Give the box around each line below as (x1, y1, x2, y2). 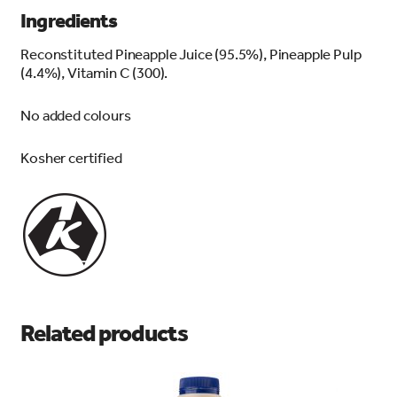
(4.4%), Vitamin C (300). (20, 62, 168, 82)
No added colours (20, 105, 131, 125)
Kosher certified (20, 148, 122, 167)
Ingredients (20, 7, 118, 33)
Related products (20, 318, 188, 347)
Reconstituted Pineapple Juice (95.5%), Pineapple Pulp (20, 43, 362, 63)
